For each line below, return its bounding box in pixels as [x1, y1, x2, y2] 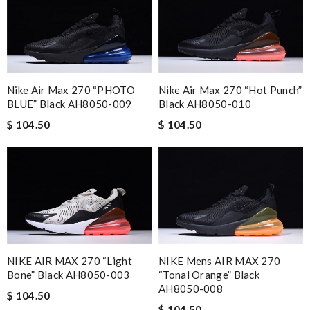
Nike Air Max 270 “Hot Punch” [158, 84, 302, 97]
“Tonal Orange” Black [158, 268, 260, 281]
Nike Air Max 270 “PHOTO [7, 84, 135, 97]
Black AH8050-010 [158, 98, 251, 111]
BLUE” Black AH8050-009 [7, 98, 132, 111]
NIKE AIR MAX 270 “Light [7, 254, 132, 267]
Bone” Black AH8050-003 [7, 268, 130, 281]
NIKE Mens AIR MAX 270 [158, 254, 281, 267]
